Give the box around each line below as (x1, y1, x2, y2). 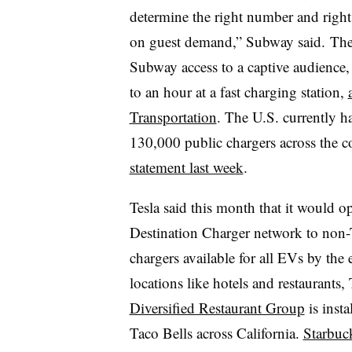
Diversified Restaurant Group (129, 297, 305, 317)
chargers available (129, 247, 235, 267)
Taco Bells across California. (129, 322, 303, 343)
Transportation (129, 106, 217, 126)
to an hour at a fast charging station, (129, 81, 348, 101)
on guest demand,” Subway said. (129, 31, 325, 51)
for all (238, 247, 277, 267)
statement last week (129, 156, 244, 177)
